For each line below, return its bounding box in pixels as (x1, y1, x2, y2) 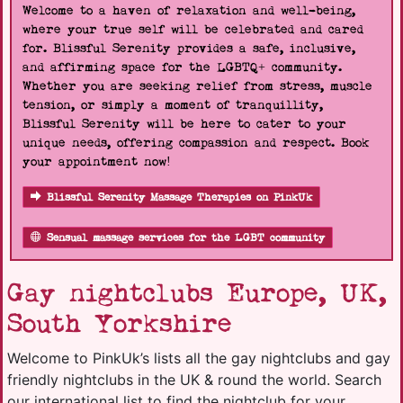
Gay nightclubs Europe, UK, (7, 276, 387, 311)
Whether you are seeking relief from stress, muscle (22, 77, 372, 95)
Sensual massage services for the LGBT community (47, 230, 325, 246)
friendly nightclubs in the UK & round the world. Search (7, 371, 381, 389)
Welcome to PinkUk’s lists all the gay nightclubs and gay (7, 349, 390, 367)
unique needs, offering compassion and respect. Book (22, 134, 370, 152)
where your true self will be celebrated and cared (22, 21, 363, 39)
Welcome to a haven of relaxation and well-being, (22, 2, 355, 20)
